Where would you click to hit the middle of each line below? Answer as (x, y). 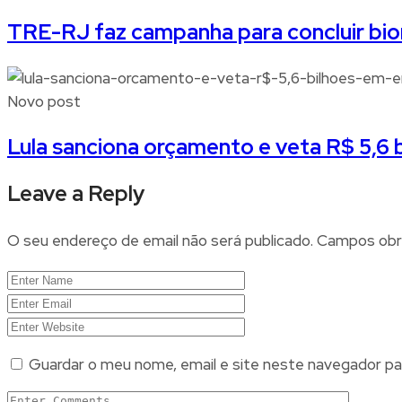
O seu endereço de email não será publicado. (160, 241)
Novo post (44, 102)
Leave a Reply (76, 194)
